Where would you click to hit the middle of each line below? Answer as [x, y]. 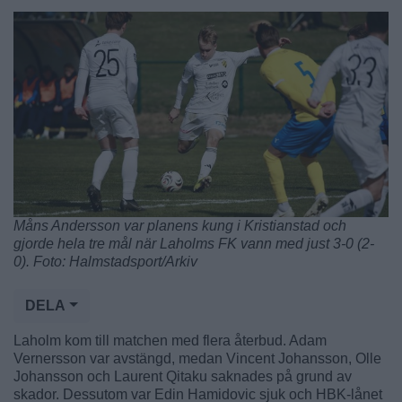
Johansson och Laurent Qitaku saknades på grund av [183, 376]
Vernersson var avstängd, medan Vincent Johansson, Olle [197, 358]
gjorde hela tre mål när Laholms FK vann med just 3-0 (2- [194, 243]
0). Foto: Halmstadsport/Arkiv [105, 261]
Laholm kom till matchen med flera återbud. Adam [170, 340]
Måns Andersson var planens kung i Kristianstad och [180, 225]
